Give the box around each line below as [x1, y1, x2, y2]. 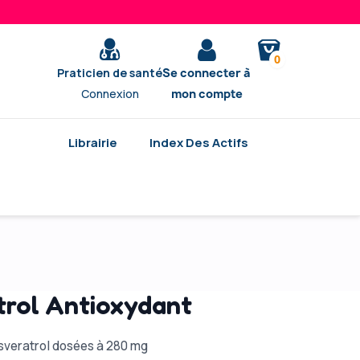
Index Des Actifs [149, 134, 248, 151]
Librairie [68, 134, 117, 151]
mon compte [170, 86, 243, 101]
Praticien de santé [57, 65, 163, 80]
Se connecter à [162, 65, 252, 80]
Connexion [80, 86, 139, 101]
